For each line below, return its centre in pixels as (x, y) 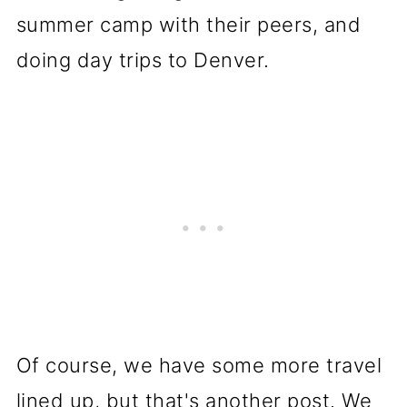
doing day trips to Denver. (143, 60)
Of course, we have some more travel (199, 365)
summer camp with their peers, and (189, 24)
